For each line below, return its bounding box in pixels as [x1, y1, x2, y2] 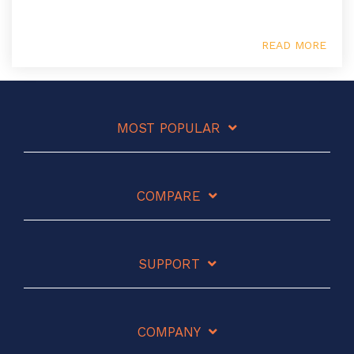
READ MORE [262, 38, 326, 51]
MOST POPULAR [117, 119, 220, 136]
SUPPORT [137, 255, 200, 272]
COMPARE [137, 187, 201, 204]
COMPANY [137, 323, 201, 340]
